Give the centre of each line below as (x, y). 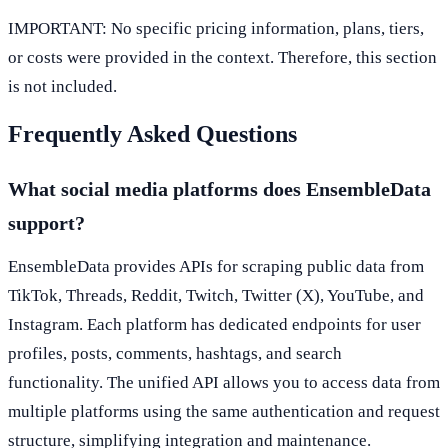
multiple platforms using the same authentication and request (224, 411)
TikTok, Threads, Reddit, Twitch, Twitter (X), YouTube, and (216, 295)
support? (46, 222)
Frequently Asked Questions (152, 133)
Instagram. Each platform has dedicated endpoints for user (214, 324)
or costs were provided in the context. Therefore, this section (222, 57)
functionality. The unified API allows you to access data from (224, 382)
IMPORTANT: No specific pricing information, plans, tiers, (216, 28)
